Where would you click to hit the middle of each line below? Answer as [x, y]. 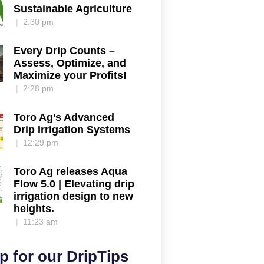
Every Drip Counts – [65, 51]
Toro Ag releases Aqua [71, 172]
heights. [34, 209]
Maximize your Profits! [70, 76]
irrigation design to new [74, 197]
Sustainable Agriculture [73, 9]
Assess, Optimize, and [70, 63]
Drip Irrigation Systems [72, 130]
